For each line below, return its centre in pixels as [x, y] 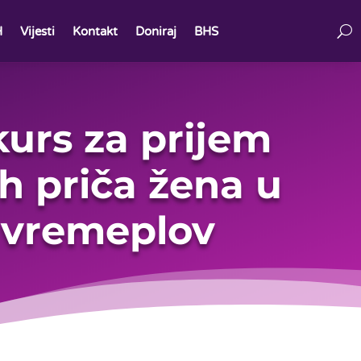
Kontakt [95, 31]
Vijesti [37, 31]
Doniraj [156, 31]
